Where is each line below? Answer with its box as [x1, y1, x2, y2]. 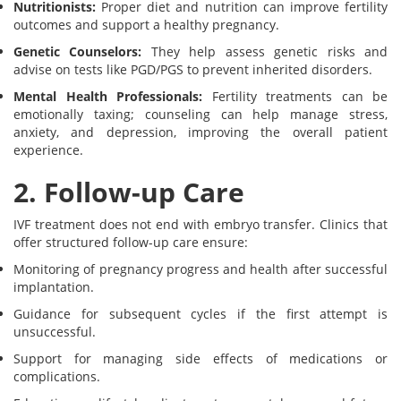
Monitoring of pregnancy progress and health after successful [13, 260, 388, 278]
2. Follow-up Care [13, 174, 244, 211]
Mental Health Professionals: [13, 88, 202, 106]
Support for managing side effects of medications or [13, 350, 388, 368]
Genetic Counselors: [13, 43, 142, 61]
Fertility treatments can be [202, 88, 388, 106]
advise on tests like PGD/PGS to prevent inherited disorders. [13, 61, 372, 79]
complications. [13, 368, 100, 386]
